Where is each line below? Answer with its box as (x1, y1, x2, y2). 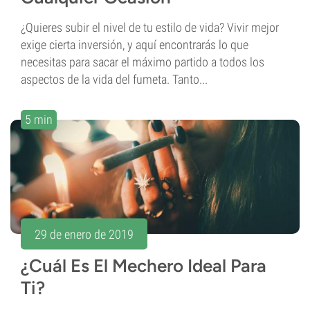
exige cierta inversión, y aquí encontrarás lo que (21, 37, 248, 53)
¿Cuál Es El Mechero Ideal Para (21, 255, 266, 277)
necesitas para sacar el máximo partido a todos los (21, 55, 264, 70)
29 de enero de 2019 (35, 226, 134, 241)
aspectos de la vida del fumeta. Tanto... (21, 72, 208, 87)
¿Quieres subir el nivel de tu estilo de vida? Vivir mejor (21, 20, 279, 35)
